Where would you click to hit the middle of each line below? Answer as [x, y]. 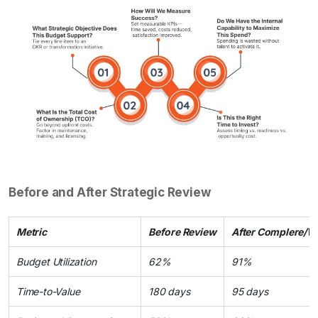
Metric [32, 231]
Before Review [182, 231]
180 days [169, 291]
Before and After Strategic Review [110, 192]
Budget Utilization [56, 261]
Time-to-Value [48, 291]
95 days [250, 291]
